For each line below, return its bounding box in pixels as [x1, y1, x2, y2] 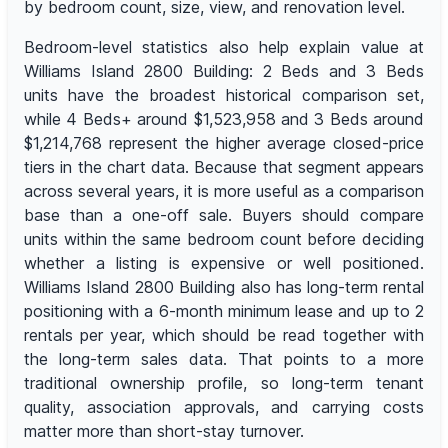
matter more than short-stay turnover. [24, 421, 304, 442]
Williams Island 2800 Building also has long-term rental [24, 277, 424, 298]
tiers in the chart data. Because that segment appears [24, 157, 424, 178]
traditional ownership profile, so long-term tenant [24, 373, 424, 394]
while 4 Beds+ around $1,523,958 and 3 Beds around [24, 109, 424, 130]
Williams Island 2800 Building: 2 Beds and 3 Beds [24, 61, 424, 82]
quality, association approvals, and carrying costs [24, 397, 424, 418]
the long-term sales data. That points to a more [24, 349, 424, 370]
